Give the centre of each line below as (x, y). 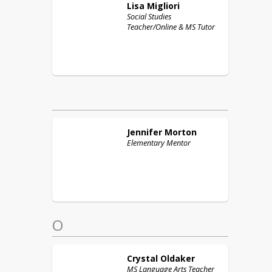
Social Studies (149, 17)
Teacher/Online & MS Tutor (171, 27)
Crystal (142, 258)
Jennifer (144, 132)
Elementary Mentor (159, 143)
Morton (181, 132)
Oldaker (178, 258)
